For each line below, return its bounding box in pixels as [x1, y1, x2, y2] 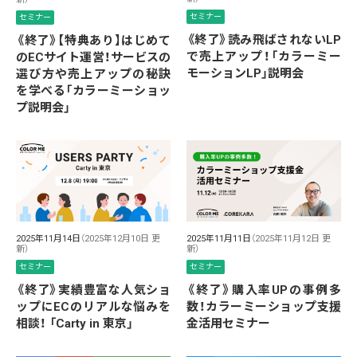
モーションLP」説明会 [186, 66, 304, 81]
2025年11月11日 [186, 233, 251, 244]
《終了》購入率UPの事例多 [186, 282, 341, 297]
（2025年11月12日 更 [251, 233, 331, 244]
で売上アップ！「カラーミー [186, 49, 341, 65]
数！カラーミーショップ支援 [186, 299, 341, 314]
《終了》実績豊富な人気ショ [16, 282, 171, 297]
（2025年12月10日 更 [80, 233, 160, 244]
